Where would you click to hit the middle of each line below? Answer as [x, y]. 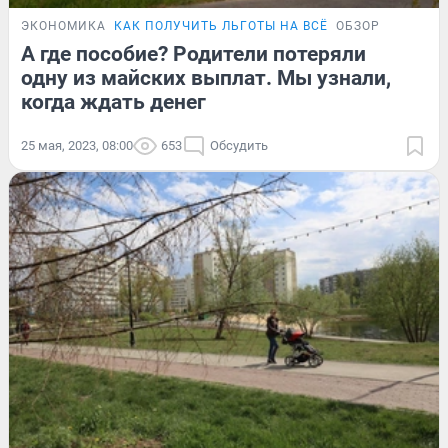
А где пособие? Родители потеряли [193, 53]
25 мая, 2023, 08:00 [77, 145]
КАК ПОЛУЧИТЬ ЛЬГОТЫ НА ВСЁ [221, 25]
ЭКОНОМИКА [63, 25]
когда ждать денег [113, 101]
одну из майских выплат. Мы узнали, [206, 77]
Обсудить [239, 145]
